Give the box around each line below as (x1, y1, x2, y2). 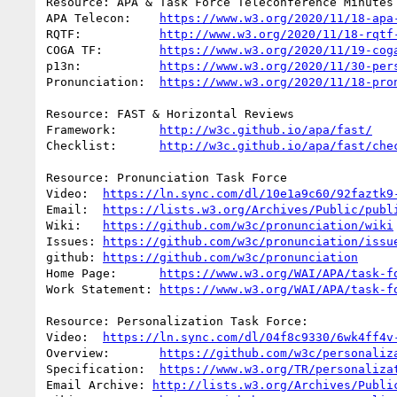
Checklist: (117, 138, 160, 152)
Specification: (145, 362, 160, 376)
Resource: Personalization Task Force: (46, 314, 308, 328)
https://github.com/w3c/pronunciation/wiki (103, 218, 393, 232)
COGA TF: (103, 43, 160, 57)
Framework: (117, 122, 160, 136)
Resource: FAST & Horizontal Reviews (46, 106, 294, 121)
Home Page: (117, 266, 160, 280)
